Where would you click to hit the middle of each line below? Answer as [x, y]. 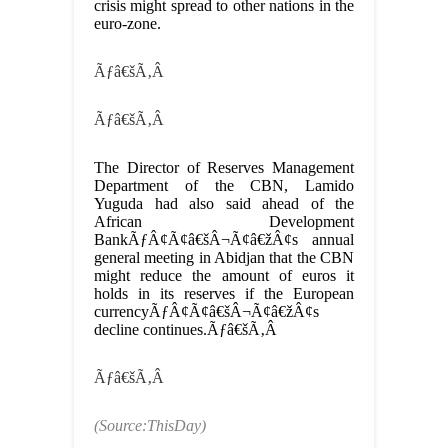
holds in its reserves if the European [224, 294]
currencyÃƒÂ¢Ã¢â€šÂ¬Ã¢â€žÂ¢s [206, 312]
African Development [224, 222]
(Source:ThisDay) [150, 426]
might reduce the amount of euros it [224, 276]
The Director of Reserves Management [224, 168]
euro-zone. [127, 24]
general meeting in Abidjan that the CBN [224, 258]
